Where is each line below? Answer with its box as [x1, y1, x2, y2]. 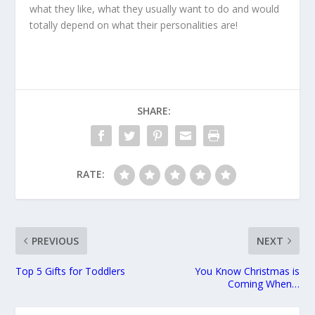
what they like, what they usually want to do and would [30, 1, 280, 15]
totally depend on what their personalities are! [30, 18, 238, 32]
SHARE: [137, 103, 171, 117]
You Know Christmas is [194, 264, 300, 278]
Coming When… [227, 276, 300, 290]
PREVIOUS [32, 233, 79, 247]
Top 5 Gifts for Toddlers [15, 264, 126, 278]
